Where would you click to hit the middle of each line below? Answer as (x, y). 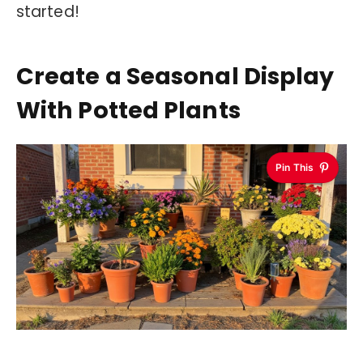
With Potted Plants (128, 110)
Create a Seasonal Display (175, 76)
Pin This (295, 167)
